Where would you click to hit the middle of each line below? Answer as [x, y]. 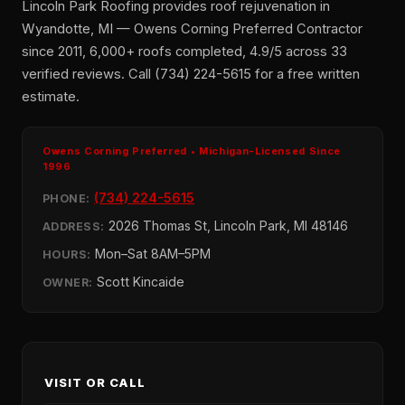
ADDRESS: [74, 226]
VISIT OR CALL [95, 383]
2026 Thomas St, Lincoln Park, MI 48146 [226, 225]
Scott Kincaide [139, 281]
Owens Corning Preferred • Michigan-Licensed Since [192, 151]
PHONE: [66, 198]
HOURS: [67, 254]
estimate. [51, 96]
